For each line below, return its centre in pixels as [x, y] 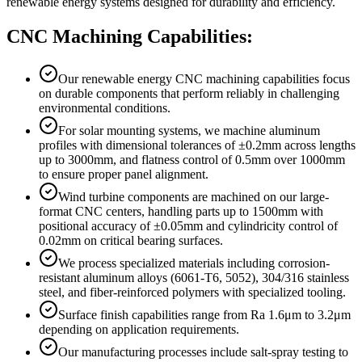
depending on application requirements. [139, 329]
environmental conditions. [105, 107]
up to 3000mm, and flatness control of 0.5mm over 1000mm [192, 159]
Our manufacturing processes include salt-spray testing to [203, 351]
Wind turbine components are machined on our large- [194, 196]
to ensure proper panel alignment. [124, 174]
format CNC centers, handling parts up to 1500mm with [181, 211]
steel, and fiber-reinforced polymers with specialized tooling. [192, 292]
